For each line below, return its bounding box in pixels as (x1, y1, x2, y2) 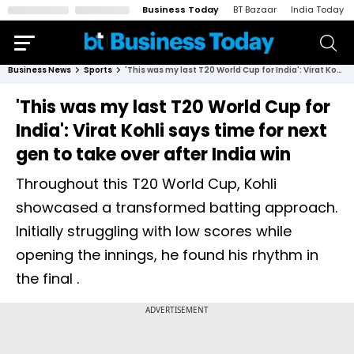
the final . (16, 269, 79, 288)
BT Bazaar (233, 3, 277, 16)
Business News (8, 64, 71, 76)
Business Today (142, 3, 219, 16)
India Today (291, 3, 344, 16)
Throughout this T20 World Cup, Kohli (16, 174, 277, 194)
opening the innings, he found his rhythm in (16, 245, 318, 265)
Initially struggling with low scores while (16, 221, 292, 241)
